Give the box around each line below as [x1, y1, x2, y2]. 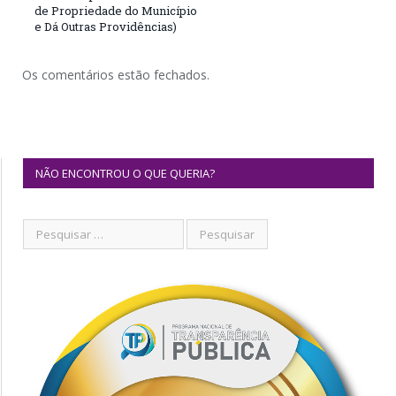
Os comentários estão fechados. [22, 65, 209, 83]
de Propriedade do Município [34, 2, 197, 19]
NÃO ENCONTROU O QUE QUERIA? [35, 164, 215, 181]
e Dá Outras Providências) [34, 18, 177, 34]
